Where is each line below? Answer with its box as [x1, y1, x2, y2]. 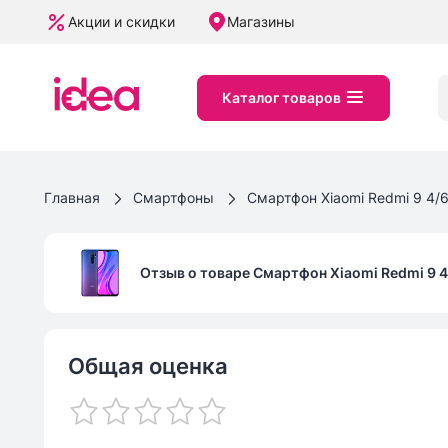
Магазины [227, 13, 295, 30]
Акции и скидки [68, 13, 175, 30]
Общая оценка [68, 353, 228, 380]
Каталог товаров [222, 88, 341, 106]
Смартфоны [133, 189, 214, 206]
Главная [44, 189, 100, 206]
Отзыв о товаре [140, 264, 250, 282]
